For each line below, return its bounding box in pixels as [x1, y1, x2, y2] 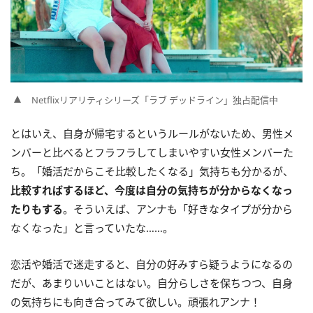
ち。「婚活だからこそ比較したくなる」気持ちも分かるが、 [10, 163, 293, 178]
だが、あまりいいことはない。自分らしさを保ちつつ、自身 [10, 275, 293, 290]
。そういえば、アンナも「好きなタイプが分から [63, 201, 293, 216]
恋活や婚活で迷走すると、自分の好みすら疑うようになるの [10, 256, 293, 271]
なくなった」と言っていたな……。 [10, 220, 173, 235]
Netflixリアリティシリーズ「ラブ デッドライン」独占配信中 [31, 93, 278, 106]
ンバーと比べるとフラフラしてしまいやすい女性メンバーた [10, 145, 293, 159]
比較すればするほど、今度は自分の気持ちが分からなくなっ [10, 182, 293, 197]
